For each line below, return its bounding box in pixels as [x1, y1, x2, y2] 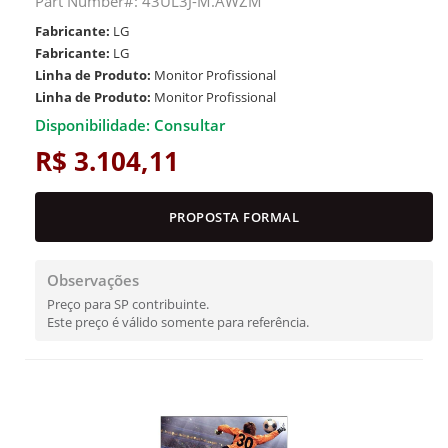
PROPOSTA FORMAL [168, 208, 300, 226]
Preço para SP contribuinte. [47, 295, 209, 313]
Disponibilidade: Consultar [35, 115, 225, 135]
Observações [47, 270, 139, 290]
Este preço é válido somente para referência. [47, 313, 309, 331]
